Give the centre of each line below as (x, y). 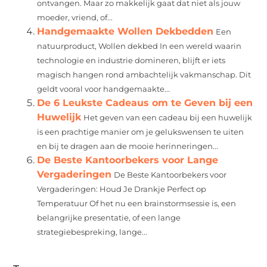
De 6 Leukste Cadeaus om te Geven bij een (145, 103)
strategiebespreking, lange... (92, 232)
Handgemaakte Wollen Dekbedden (125, 31)
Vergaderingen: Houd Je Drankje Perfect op (122, 189)
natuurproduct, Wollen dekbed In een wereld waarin (139, 46)
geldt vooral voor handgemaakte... (104, 89)
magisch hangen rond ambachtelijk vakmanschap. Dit (144, 74)
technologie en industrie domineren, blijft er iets (131, 60)
